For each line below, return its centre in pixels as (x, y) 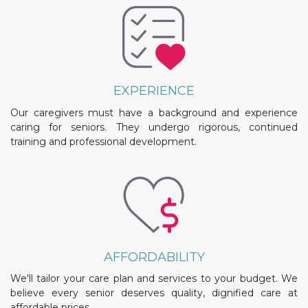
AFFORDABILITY (154, 257)
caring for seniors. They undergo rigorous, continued (154, 127)
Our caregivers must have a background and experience (154, 112)
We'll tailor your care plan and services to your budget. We (154, 279)
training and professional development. (103, 141)
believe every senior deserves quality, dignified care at (154, 293)
